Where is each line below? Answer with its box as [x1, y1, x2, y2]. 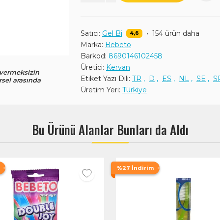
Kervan [106, 63, 130, 72]
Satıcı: [81, 29, 100, 38]
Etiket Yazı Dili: [81, 74, 130, 83]
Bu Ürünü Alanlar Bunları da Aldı [31, 120, 189, 138]
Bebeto [105, 40, 131, 49]
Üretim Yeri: [81, 85, 120, 94]
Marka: [81, 40, 103, 49]
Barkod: [81, 52, 107, 60]
